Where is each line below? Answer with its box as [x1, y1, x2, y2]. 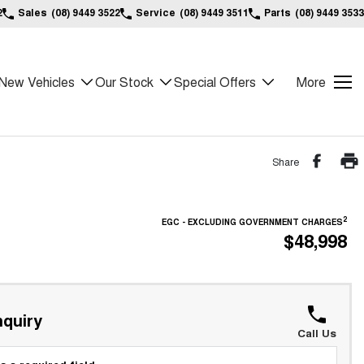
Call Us [297, 325, 336, 340]
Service [136, 5, 175, 19]
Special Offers [174, 72, 256, 91]
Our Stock [95, 72, 154, 91]
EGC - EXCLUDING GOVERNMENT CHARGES [162, 216, 343, 227]
